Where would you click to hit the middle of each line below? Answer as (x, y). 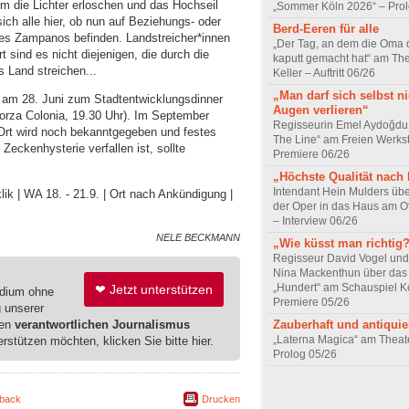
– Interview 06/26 (315, 221)
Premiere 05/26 (311, 303)
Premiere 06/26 (311, 155)
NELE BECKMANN (198, 237)
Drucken (221, 399)
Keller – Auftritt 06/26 (324, 73)
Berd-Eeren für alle (326, 29)
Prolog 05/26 (305, 355)
